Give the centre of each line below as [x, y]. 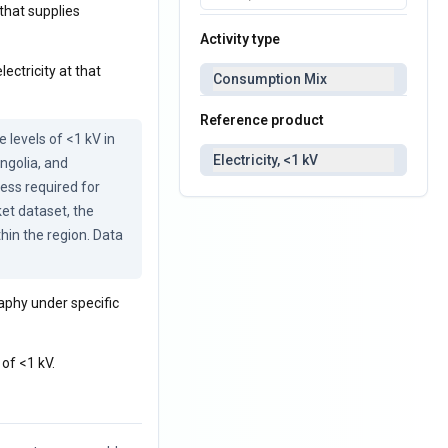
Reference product [262, 120]
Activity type [240, 39]
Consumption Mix [270, 79]
